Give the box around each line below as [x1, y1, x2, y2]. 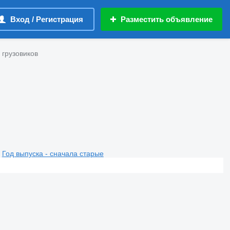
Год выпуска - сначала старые [2, 149, 104, 158]
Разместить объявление [121, 15, 213, 24]
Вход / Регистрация [10, 15, 83, 24]
